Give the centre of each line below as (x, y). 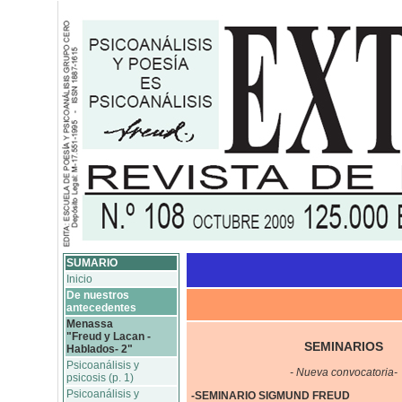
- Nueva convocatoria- (344, 372)
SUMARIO (92, 263)
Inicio (79, 279)
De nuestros (98, 295)
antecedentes (101, 308)
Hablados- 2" (100, 349)
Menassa (90, 324)
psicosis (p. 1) (100, 378)
